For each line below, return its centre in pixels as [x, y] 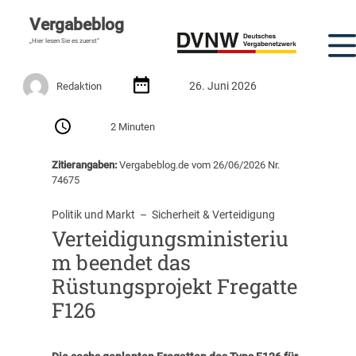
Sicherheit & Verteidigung [213, 215]
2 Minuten [133, 127]
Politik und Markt [93, 215]
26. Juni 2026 [223, 85]
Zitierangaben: [84, 164]
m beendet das [121, 263]
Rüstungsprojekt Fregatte [174, 286]
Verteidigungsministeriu [170, 239]
